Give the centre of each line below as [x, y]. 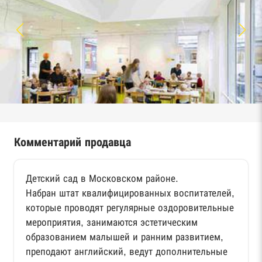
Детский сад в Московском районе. [102, 178]
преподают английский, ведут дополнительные [127, 251]
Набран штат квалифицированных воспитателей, [130, 193]
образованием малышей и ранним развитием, [125, 237]
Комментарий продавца [73, 142]
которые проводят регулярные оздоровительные [130, 208]
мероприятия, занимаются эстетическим [112, 222]
